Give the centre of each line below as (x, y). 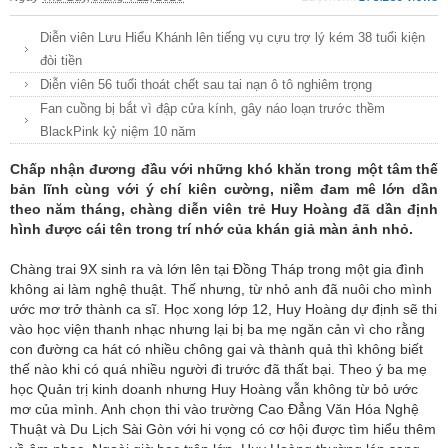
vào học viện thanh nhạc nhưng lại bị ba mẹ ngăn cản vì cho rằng (217, 328)
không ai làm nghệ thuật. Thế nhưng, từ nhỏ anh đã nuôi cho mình (221, 288)
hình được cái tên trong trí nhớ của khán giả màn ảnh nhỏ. (211, 228)
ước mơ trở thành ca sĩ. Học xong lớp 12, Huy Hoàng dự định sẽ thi (223, 308)
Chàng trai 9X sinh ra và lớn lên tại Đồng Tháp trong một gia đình (217, 268)
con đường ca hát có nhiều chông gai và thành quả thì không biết (216, 348)
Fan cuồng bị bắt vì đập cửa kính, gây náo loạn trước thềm (212, 108)
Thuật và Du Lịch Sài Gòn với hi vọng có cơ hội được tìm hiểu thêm (223, 428)
